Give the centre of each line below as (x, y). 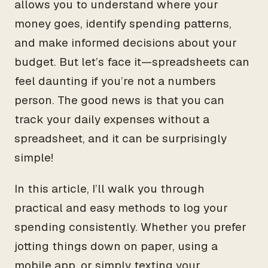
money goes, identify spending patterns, (123, 24)
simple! (34, 158)
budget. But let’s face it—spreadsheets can (132, 62)
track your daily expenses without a (112, 119)
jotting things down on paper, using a (116, 246)
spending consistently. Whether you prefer (130, 227)
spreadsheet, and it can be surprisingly (121, 138)
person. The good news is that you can (119, 100)
